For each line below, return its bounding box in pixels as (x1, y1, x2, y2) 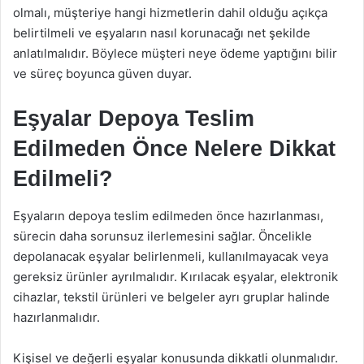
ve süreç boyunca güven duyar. (13, 66, 192, 81)
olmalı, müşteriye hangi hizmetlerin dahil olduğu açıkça (13, 5, 327, 20)
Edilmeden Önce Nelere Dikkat (13, 136, 336, 161)
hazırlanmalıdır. (13, 309, 100, 325)
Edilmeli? (13, 167, 113, 191)
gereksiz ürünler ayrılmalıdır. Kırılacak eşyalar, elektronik (13, 268, 338, 284)
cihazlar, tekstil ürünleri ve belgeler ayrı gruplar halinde (13, 288, 330, 305)
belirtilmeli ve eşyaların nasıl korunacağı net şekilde (13, 25, 310, 41)
